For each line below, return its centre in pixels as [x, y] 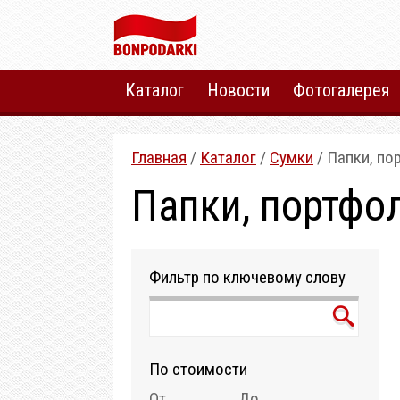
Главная [159, 158]
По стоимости [198, 369]
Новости [238, 90]
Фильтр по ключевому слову [247, 277]
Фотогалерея [341, 90]
